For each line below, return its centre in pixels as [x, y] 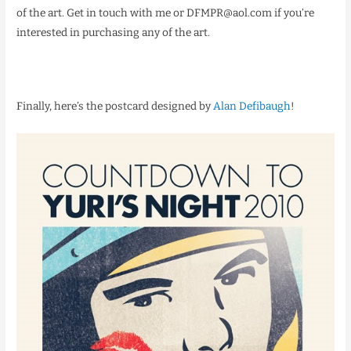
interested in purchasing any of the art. [114, 33]
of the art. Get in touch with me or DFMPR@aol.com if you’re [166, 13]
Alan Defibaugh [252, 107]
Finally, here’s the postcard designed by [115, 107]
